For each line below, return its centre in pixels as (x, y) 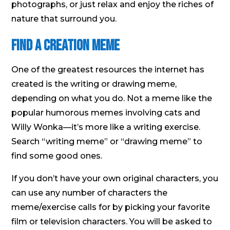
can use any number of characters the (90, 193)
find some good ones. (57, 156)
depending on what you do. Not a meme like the (112, 98)
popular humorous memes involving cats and (106, 112)
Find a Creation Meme (66, 45)
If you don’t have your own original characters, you (115, 178)
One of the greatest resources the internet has (108, 69)
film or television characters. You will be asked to (112, 221)
